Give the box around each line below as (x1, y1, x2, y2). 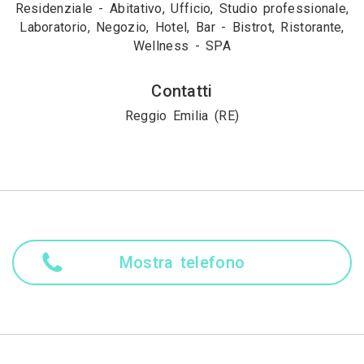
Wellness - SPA (132, 38, 232, 54)
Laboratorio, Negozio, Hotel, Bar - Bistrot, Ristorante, (19, 19, 344, 35)
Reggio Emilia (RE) (124, 108, 240, 123)
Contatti (151, 81, 213, 101)
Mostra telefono (119, 253, 245, 272)
